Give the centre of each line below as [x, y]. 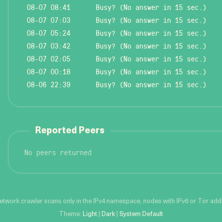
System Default [141, 214]
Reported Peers [70, 131]
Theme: [71, 214]
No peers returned [58, 152]
